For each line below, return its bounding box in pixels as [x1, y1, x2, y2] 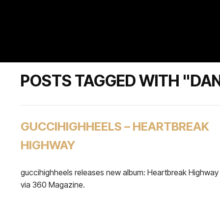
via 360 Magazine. [21, 180, 85, 190]
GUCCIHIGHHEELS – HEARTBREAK [21, 119, 209, 134]
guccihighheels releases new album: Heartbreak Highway [21, 167, 219, 177]
